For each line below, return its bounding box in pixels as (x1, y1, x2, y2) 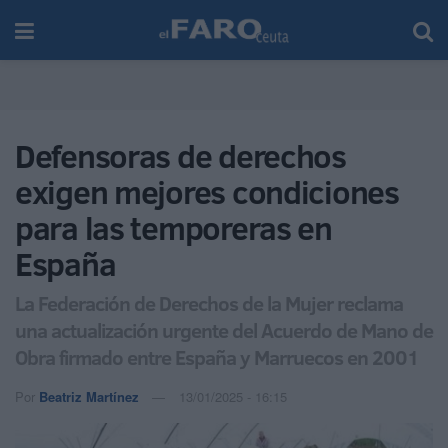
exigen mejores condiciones (15, 170, 399, 214)
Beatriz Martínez (39, 386, 139, 406)
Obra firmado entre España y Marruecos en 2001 (15, 342, 419, 371)
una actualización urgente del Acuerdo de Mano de (15, 315, 433, 344)
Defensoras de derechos (15, 134, 346, 178)
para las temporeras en (15, 206, 332, 250)
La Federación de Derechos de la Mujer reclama (15, 288, 403, 317)
